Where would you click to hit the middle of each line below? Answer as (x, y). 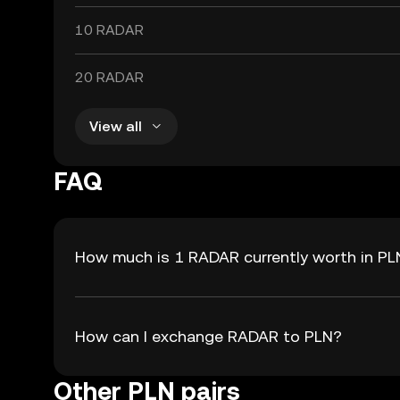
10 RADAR (109, 30)
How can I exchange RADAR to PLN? (208, 336)
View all (116, 126)
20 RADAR (109, 77)
